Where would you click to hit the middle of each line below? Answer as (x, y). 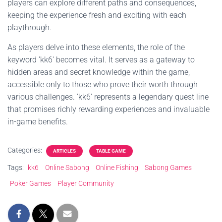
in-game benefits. (38, 122)
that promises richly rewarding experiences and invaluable (109, 109)
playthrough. (29, 28)
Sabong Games (168, 167)
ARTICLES (64, 151)
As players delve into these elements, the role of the (96, 47)
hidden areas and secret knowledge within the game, (99, 72)
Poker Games (30, 183)
